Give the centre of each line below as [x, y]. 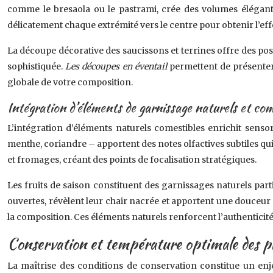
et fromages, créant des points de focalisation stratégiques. [132, 160]
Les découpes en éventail [118, 66]
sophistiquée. [37, 66]
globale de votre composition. [70, 82]
